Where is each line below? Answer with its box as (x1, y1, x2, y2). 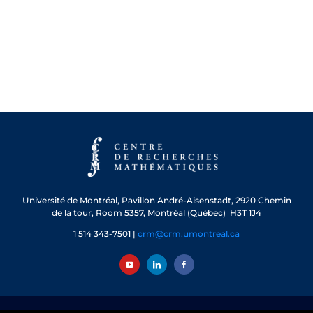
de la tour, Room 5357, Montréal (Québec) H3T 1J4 (52, 208, 261, 219)
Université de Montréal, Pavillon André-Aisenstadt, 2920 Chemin (22, 195, 291, 206)
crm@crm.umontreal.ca (138, 228, 240, 240)
